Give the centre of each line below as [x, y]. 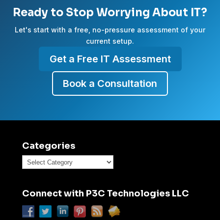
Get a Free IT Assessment [110, 59]
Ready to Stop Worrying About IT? [110, 13]
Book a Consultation [110, 83]
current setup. [110, 41]
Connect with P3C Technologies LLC [105, 194]
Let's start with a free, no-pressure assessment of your [110, 30]
